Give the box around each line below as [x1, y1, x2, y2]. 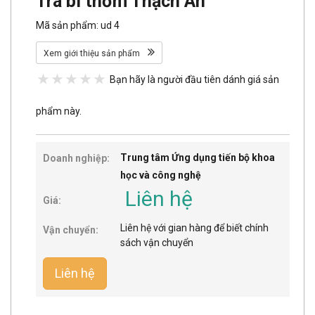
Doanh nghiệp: [43, 152, 110, 164]
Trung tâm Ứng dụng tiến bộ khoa [120, 151, 275, 163]
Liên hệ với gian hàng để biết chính [120, 221, 269, 233]
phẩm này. [36, 105, 82, 117]
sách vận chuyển [120, 236, 193, 248]
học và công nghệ [120, 169, 201, 181]
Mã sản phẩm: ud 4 [36, 19, 120, 31]
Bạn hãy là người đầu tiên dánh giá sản [110, 73, 279, 85]
